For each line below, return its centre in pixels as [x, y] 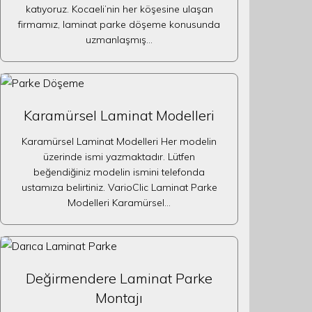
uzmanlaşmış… [119, 40]
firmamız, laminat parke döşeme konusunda [119, 24]
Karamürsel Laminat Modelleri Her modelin [119, 141]
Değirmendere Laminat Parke [119, 278]
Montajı [119, 298]
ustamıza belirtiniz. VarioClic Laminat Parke [119, 187]
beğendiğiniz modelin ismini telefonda [119, 172]
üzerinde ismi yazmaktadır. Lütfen [119, 157]
